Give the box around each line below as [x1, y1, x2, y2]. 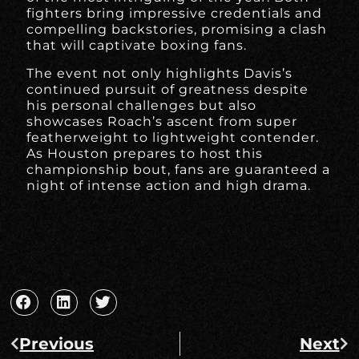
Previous [19, 334, 95, 354]
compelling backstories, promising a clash [26, 22, 328, 38]
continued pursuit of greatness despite [26, 81, 309, 97]
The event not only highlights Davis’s [26, 65, 293, 81]
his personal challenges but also [26, 97, 257, 113]
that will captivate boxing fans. [26, 38, 248, 54]
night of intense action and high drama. [26, 177, 312, 193]
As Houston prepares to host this [26, 145, 264, 161]
